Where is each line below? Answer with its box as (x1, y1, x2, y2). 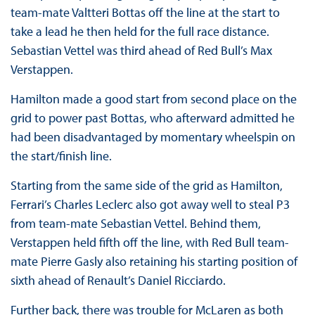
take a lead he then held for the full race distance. (10, 22, 269, 39)
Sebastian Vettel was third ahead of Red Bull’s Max (10, 41, 272, 58)
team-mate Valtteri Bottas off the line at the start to (10, 4, 280, 20)
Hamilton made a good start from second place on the (10, 90, 297, 107)
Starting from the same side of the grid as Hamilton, (10, 176, 283, 193)
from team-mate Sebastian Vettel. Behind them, (10, 214, 261, 231)
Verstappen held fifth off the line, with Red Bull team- (10, 233, 289, 250)
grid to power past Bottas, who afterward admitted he (10, 109, 295, 126)
